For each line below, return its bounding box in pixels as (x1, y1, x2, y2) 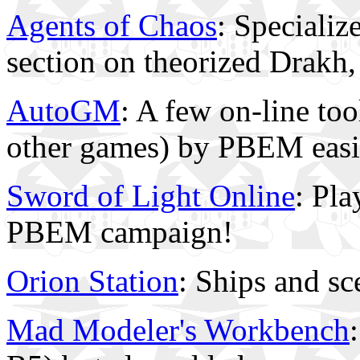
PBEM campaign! (6, 215, 233, 249)
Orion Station (6, 264, 178, 298)
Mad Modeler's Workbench (6, 313, 350, 347)
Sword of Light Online (6, 178, 295, 213)
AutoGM (6, 93, 121, 128)
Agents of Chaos (6, 8, 217, 43)
